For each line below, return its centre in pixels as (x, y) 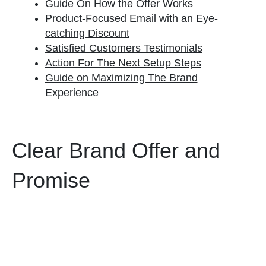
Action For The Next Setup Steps (123, 63)
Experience (72, 93)
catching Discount (87, 33)
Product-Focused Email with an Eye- (131, 18)
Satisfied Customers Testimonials (123, 48)
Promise (51, 180)
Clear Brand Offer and (116, 151)
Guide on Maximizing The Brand (121, 78)
